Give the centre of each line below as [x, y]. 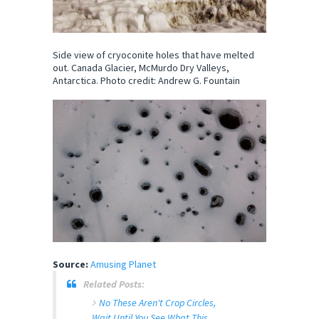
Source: [70, 264]
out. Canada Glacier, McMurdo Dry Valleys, [141, 67]
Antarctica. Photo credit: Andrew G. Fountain [146, 80]
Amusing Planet [123, 264]
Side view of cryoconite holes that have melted [153, 54]
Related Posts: [114, 284]
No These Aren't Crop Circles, [157, 302]
